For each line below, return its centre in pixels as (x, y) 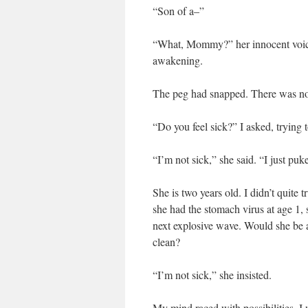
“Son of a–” (178, 11)
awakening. (178, 60)
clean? (166, 242)
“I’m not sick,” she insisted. (212, 275)
